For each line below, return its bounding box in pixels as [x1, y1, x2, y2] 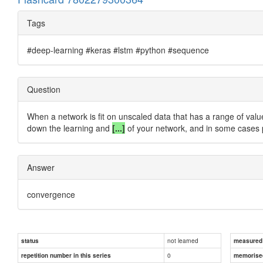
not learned [167, 235, 198, 245]
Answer [27, 161, 55, 173]
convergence [27, 188, 75, 200]
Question [27, 83, 60, 95]
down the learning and [27, 122, 112, 134]
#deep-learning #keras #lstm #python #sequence [27, 43, 209, 56]
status [21, 236, 39, 245]
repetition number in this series [21, 251, 111, 259]
